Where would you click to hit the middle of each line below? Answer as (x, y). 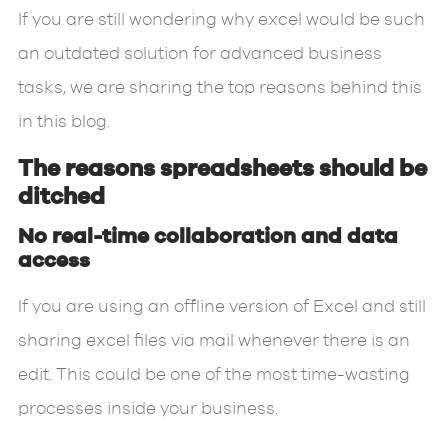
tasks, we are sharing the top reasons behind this (219, 87)
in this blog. (63, 121)
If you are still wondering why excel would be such (221, 19)
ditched (63, 197)
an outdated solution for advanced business (199, 53)
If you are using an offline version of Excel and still (221, 307)
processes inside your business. (147, 409)
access (53, 261)
